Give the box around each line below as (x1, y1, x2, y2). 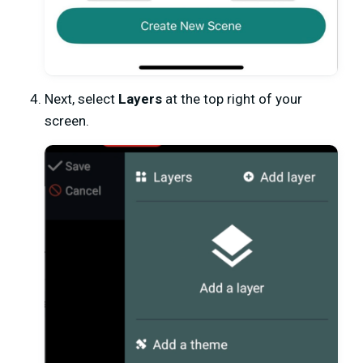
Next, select (45, 90, 118, 107)
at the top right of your (162, 90, 302, 107)
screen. (45, 112, 89, 129)
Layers (118, 90, 162, 107)
